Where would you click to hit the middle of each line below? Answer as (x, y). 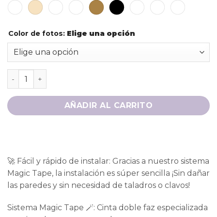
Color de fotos (36, 33)
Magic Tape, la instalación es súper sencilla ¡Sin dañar (108, 173)
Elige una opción (101, 33)
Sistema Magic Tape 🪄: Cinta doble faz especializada (108, 207)
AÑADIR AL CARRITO (108, 106)
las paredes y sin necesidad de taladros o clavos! (99, 185)
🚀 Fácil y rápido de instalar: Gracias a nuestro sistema (108, 161)
